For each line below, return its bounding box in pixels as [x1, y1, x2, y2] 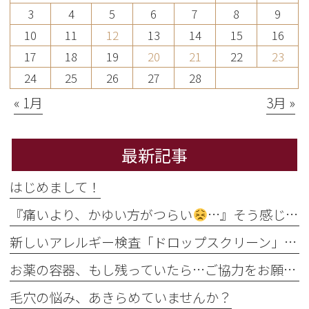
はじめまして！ [10, 177, 101, 197]
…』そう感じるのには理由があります [208, 204, 286, 224]
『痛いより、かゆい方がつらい [10, 204, 193, 224]
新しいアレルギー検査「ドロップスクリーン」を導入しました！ [284, 232, 297, 252]
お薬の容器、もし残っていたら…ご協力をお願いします [283, 259, 297, 279]
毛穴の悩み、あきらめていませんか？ [10, 287, 232, 307]
